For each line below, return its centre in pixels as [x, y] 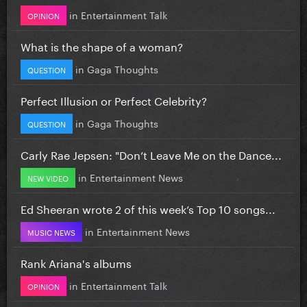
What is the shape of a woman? [102, 45]
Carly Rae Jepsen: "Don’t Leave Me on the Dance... [151, 153]
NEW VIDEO [48, 177]
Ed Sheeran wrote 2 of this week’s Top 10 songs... [148, 208]
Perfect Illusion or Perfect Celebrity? [114, 99]
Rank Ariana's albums [76, 262]
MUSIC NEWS [51, 231]
